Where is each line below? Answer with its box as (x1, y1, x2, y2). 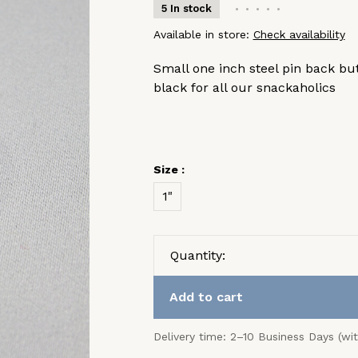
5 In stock (161, 2, 212, 14)
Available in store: (153, 28, 253, 41)
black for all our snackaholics (153, 80, 336, 95)
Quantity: (169, 248, 225, 263)
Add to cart (169, 289, 243, 304)
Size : (153, 163, 185, 176)
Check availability (253, 28, 345, 41)
